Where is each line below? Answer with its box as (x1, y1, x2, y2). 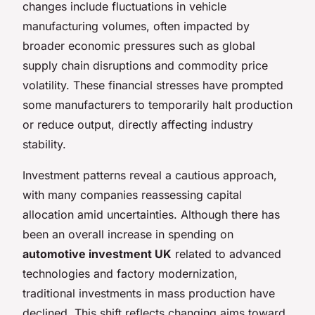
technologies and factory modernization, (22, 266, 238, 281)
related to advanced (172, 246, 281, 261)
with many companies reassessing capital (22, 187, 242, 202)
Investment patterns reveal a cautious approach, (22, 167, 277, 182)
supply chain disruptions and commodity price (22, 58, 268, 72)
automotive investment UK (22, 246, 172, 261)
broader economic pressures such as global (22, 38, 255, 53)
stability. (22, 136, 66, 151)
